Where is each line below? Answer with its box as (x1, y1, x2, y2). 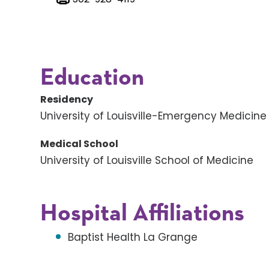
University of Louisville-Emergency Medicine (40, 109, 267, 123)
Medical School (40, 137, 119, 151)
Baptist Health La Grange (68, 230, 198, 244)
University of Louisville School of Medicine (40, 153, 254, 168)
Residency (40, 92, 94, 106)
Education (40, 66, 145, 90)
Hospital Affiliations (40, 202, 245, 226)
